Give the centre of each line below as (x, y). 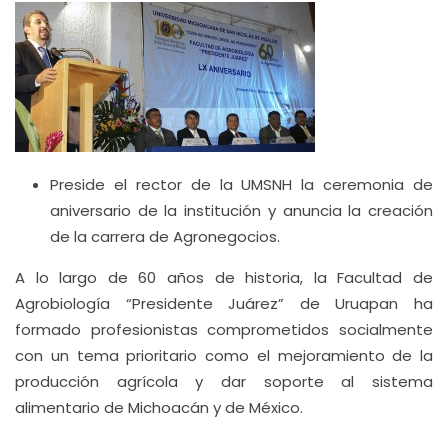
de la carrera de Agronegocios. (165, 236)
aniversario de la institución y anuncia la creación (241, 210)
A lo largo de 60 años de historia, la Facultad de (224, 277)
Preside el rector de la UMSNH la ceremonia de (241, 184)
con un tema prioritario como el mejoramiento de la (224, 355)
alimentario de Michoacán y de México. (159, 407)
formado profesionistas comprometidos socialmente (224, 329)
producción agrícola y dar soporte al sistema (224, 381)
